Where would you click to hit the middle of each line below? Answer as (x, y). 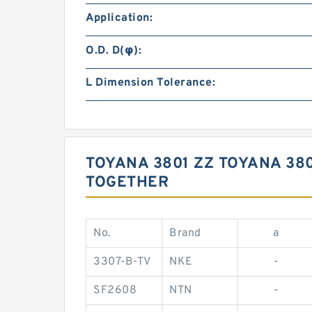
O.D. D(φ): (114, 51)
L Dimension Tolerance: (150, 83)
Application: (119, 18)
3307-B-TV (122, 262)
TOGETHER (127, 183)
